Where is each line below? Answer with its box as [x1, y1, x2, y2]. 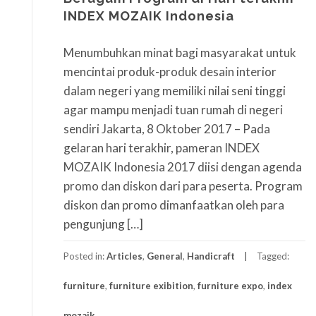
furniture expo [197, 279, 263, 291]
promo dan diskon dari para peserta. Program [63, 178, 303, 193]
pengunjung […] [63, 216, 143, 231]
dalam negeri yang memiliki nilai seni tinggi [63, 83, 286, 98]
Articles [107, 250, 142, 262]
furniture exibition [109, 279, 193, 291]
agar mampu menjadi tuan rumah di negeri [63, 102, 283, 117]
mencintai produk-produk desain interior [63, 63, 276, 79]
